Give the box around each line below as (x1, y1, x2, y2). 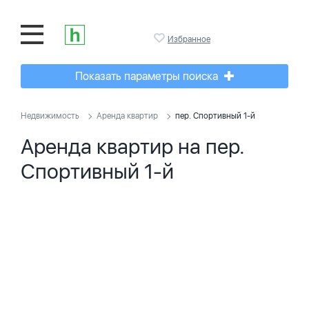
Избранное (168, 34, 210, 44)
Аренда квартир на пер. (21, 134, 245, 159)
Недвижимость (21, 111, 79, 121)
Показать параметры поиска (75, 70, 221, 83)
